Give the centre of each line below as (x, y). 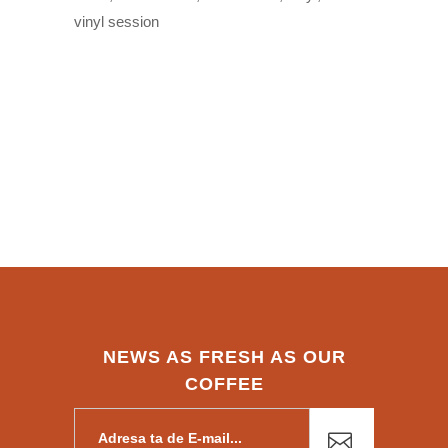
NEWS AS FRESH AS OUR (224, 357)
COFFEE (224, 384)
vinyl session (116, 22)
